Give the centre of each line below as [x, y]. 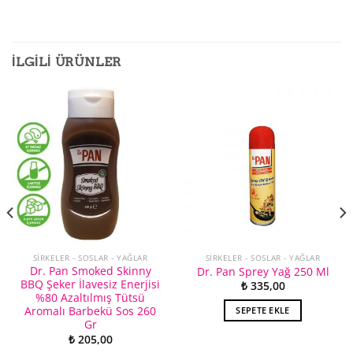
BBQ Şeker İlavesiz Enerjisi [90, 284]
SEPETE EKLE [263, 310]
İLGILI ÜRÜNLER [67, 61]
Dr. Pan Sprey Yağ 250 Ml [263, 272]
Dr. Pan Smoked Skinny [90, 271]
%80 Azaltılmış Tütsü [90, 298]
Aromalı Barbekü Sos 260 [90, 311]
